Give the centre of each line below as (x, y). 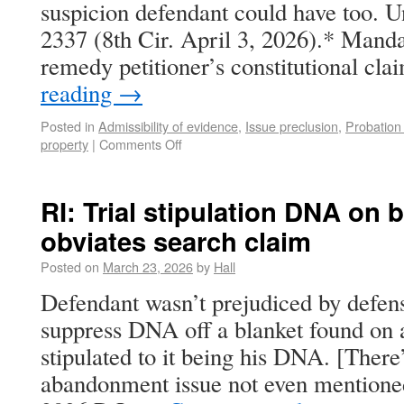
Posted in (68, 126)
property (64, 144)
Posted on (70, 266)
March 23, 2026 (148, 266)
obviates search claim (176, 241)
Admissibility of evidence (168, 126)
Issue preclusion (292, 126)
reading (79, 93)
